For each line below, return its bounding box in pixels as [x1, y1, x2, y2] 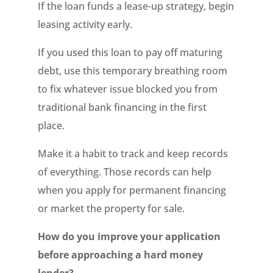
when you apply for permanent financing [38, 183, 227, 197]
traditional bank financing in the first [38, 101, 207, 114]
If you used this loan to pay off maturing [38, 46, 223, 59]
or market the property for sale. [38, 202, 185, 215]
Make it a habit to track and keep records [38, 147, 229, 160]
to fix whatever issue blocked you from [38, 82, 218, 96]
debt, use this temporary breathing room [38, 64, 228, 77]
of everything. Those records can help [38, 165, 212, 179]
